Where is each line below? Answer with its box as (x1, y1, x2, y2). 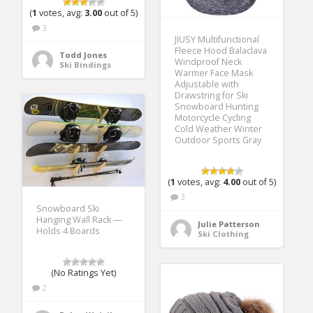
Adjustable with (175, 78, 240, 90)
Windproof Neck (175, 55, 242, 68)
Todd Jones (59, 49, 108, 60)
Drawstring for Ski (175, 89, 249, 101)
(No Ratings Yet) (51, 267, 117, 279)
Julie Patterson (198, 218, 261, 229)
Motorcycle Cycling (175, 111, 252, 124)
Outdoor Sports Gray (175, 133, 262, 146)
